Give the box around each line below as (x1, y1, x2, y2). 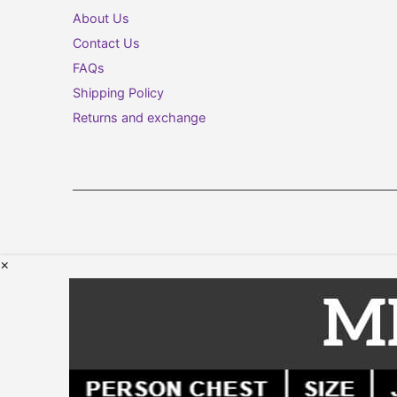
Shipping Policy (73, 84, 164, 100)
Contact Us (73, 35, 140, 51)
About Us (73, 10, 129, 26)
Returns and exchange (73, 109, 206, 125)
